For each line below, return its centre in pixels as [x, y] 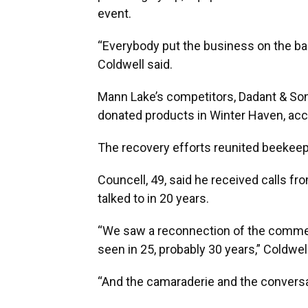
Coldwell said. [135, 65]
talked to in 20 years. [153, 199]
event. [116, 14]
